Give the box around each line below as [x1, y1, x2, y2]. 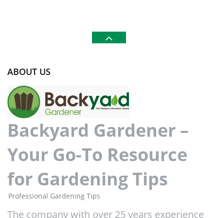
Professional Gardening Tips [8, 191, 100, 201]
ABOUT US [7, 65, 51, 77]
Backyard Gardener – [7, 118, 189, 143]
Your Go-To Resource [7, 143, 187, 167]
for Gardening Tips [7, 167, 168, 191]
